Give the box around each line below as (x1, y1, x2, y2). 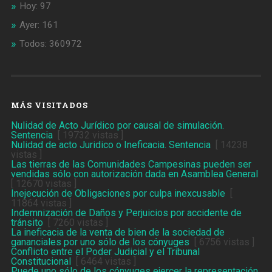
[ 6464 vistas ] (70, 256, 136, 268)
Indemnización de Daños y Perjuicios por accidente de (10, 207, 242, 219)
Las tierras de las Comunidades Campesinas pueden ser (10, 158, 251, 171)
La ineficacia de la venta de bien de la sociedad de (10, 226, 225, 239)
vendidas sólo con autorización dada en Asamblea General (10, 168, 258, 180)
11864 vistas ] (10, 197, 72, 209)
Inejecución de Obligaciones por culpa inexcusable (10, 188, 225, 200)
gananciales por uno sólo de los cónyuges (10, 236, 189, 248)
